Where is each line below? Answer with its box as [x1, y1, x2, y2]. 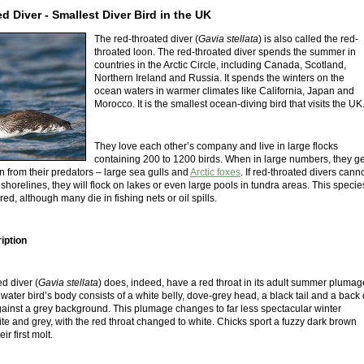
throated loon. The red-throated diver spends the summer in [94, 46, 356, 58]
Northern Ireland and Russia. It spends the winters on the [94, 72, 344, 84]
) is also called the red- [258, 33, 358, 45]
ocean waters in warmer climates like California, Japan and [94, 85, 354, 97]
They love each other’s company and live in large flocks [94, 141, 338, 153]
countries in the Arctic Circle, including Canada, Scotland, [94, 59, 346, 71]
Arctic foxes [190, 167, 240, 179]
